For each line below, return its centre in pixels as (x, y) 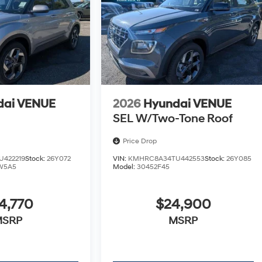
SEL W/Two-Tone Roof (173, 119)
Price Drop (139, 141)
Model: (125, 167)
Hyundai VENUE (187, 104)
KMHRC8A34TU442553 (166, 159)
